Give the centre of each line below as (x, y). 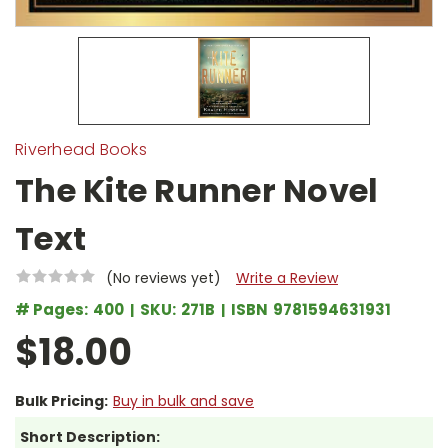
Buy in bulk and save (183, 401)
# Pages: (51, 310)
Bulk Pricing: (61, 401)
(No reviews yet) (163, 278)
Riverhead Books (81, 150)
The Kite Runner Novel (197, 191)
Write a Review (286, 278)
